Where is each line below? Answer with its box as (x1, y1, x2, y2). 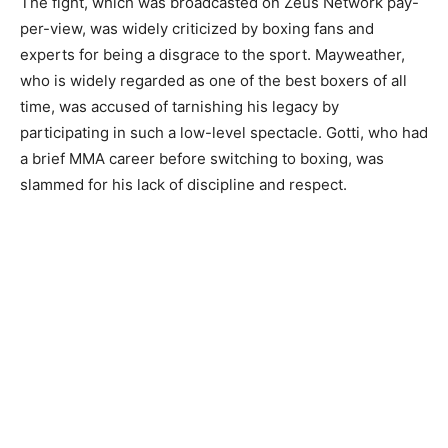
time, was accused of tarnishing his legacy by (20, 96, 339, 116)
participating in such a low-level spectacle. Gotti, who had (20, 122, 428, 142)
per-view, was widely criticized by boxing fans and (20, 18, 374, 38)
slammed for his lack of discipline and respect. (20, 174, 347, 194)
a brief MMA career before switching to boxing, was (20, 148, 384, 168)
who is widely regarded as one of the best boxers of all (20, 70, 407, 90)
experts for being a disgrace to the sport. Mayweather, (20, 44, 405, 64)
